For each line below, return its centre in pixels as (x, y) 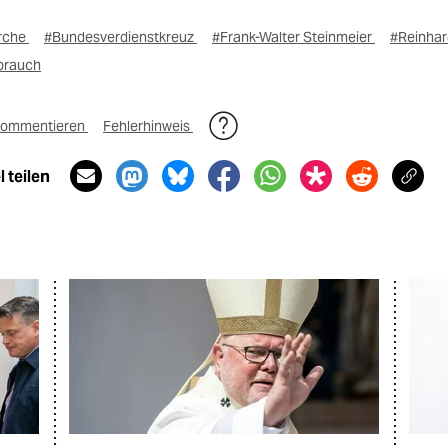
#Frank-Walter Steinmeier (293, 37)
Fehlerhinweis (148, 126)
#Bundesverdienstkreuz (120, 37)
